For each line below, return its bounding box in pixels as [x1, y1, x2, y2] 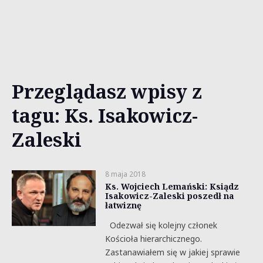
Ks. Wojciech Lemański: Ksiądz [104, 181, 239, 192]
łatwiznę [104, 200, 141, 211]
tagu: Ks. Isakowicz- [12, 103, 198, 128]
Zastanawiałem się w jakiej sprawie [104, 247, 240, 258]
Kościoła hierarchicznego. [104, 233, 202, 244]
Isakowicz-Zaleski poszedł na [104, 190, 234, 201]
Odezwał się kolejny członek [104, 220, 217, 231]
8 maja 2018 [104, 169, 146, 179]
